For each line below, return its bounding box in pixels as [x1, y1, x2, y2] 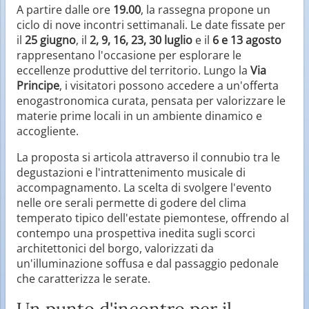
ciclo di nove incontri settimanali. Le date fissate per [17, 17, 286, 32]
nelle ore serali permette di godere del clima [17, 195, 246, 210]
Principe [17, 77, 59, 93]
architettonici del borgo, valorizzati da [17, 240, 214, 256]
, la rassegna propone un [141, 1, 270, 17]
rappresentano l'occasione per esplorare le [17, 47, 241, 63]
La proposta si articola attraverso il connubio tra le [17, 149, 280, 165]
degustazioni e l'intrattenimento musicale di [17, 164, 246, 180]
